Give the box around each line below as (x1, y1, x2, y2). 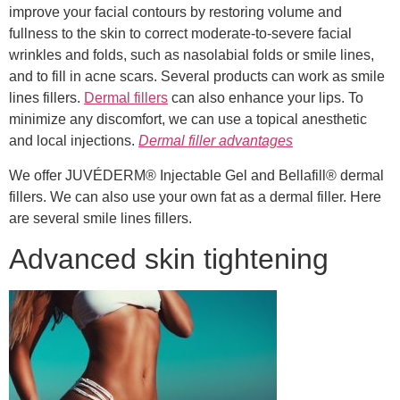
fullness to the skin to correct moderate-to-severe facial (9, 26, 352, 42)
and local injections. (9, 133, 138, 149)
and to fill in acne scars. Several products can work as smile (9, 69, 385, 85)
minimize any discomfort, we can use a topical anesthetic (9, 112, 367, 128)
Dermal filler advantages (138, 133, 293, 149)
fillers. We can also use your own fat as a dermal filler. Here (9, 188, 381, 204)
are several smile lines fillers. (9, 210, 192, 226)
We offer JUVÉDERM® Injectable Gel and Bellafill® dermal (9, 167, 384, 183)
